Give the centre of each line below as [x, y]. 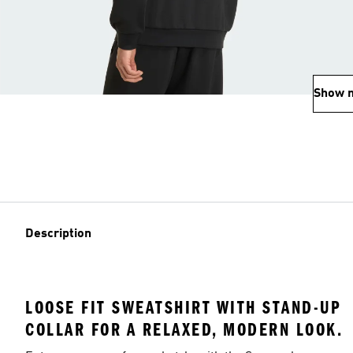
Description [58, 234]
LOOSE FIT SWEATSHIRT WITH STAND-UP [183, 307]
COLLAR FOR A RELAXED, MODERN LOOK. [184, 329]
